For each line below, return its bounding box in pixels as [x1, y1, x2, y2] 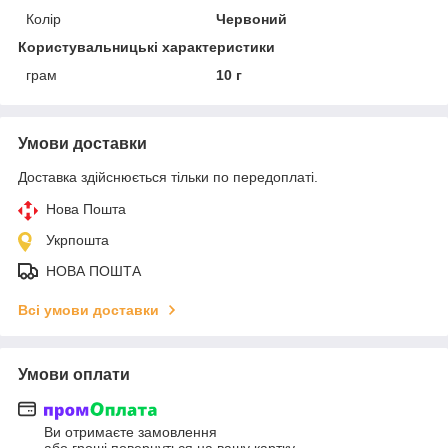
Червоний [216, 10, 288, 27]
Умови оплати [18, 365, 130, 383]
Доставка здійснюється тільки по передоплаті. [18, 168, 318, 185]
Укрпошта [46, 231, 109, 248]
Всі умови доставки [18, 301, 159, 318]
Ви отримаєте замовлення [44, 424, 217, 441]
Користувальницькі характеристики [18, 38, 275, 55]
